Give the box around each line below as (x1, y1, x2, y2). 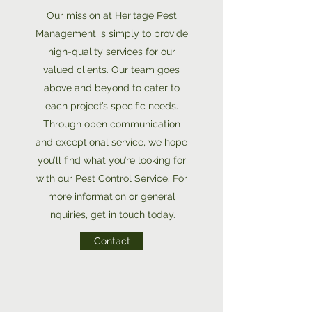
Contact (93, 235, 130, 247)
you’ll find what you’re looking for (37, 155, 186, 166)
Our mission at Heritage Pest (46, 10, 177, 21)
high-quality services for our (47, 46, 175, 57)
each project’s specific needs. (45, 100, 178, 111)
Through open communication (42, 118, 180, 130)
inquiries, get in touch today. (47, 209, 175, 220)
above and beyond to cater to (43, 82, 180, 93)
